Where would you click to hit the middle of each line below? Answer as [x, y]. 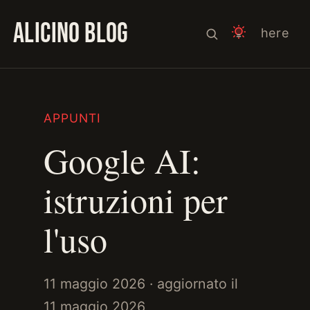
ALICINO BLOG [71, 34]
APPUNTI [72, 118]
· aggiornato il [191, 284]
